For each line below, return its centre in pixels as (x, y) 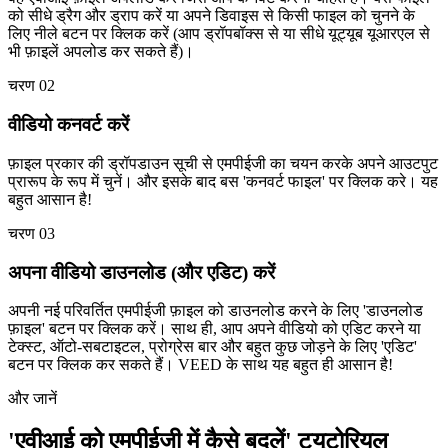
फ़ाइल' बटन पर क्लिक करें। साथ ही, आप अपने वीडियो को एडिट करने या (214, 329)
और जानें (32, 399)
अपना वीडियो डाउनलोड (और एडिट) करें (141, 272)
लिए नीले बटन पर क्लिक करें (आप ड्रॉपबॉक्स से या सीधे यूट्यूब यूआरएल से (219, 34)
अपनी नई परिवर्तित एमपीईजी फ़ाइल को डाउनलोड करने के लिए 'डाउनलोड (215, 311)
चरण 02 (31, 86)
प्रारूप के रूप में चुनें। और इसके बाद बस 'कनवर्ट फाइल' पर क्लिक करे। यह (223, 181)
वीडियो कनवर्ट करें (68, 125)
